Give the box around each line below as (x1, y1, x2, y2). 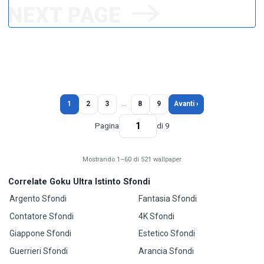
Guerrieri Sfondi (9, 246, 68, 256)
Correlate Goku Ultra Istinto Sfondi (8, 176, 150, 187)
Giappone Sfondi (9, 229, 72, 239)
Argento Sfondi (9, 193, 67, 203)
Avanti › (174, 100, 199, 108)
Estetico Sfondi (138, 229, 195, 239)
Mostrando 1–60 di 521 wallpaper (82, 155, 181, 163)
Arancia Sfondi (138, 246, 194, 256)
